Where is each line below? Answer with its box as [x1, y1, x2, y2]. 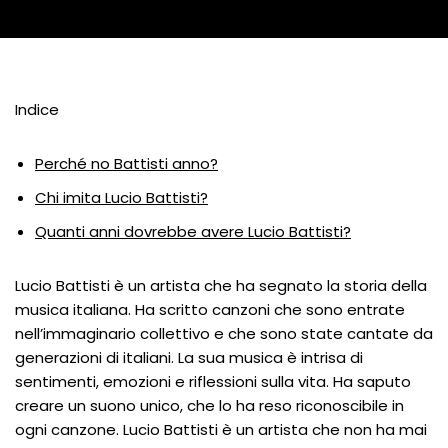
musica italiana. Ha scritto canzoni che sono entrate [15, 299, 405, 320]
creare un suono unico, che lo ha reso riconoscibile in [15, 395, 404, 416]
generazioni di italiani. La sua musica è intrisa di [15, 347, 363, 368]
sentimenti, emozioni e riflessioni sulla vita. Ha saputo [15, 371, 411, 392]
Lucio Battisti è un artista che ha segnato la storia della [15, 275, 427, 296]
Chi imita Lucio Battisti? [35, 187, 208, 208]
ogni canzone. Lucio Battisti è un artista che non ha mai [15, 419, 427, 440]
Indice [15, 99, 59, 120]
